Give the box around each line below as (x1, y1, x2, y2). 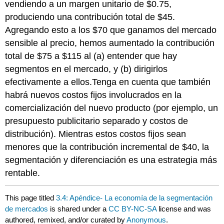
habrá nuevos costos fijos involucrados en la (5, 89, 182, 100)
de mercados (5, 204, 48, 213)
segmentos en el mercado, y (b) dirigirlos (5, 63, 168, 74)
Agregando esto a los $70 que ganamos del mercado (5, 24, 217, 35)
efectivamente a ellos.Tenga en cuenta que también (5, 76, 211, 87)
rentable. (5, 167, 40, 178)
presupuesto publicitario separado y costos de (5, 115, 188, 126)
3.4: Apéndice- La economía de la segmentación (56, 193, 213, 202)
